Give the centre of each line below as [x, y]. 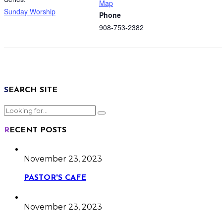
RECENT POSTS [38, 130]
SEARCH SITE [33, 90]
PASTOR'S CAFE [55, 178]
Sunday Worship [30, 11]
